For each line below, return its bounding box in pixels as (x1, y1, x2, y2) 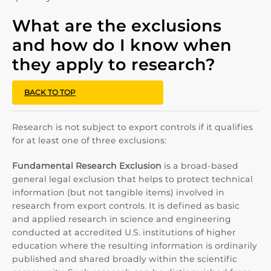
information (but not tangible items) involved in (12, 187, 224, 198)
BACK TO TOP (24, 88, 76, 97)
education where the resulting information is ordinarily (12, 240, 257, 251)
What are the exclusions (12, 16, 221, 36)
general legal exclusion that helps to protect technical (12, 174, 253, 184)
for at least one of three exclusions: (12, 135, 166, 146)
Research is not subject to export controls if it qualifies (12, 122, 253, 132)
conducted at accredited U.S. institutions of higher (12, 227, 236, 238)
